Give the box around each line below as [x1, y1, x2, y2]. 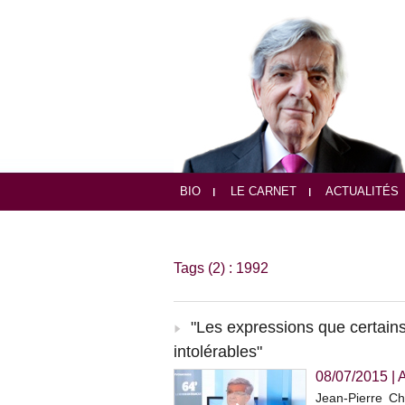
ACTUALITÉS [323, 184, 399, 199]
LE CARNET [227, 184, 297, 199]
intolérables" [174, 343, 262, 362]
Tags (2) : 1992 [174, 260, 268, 277]
